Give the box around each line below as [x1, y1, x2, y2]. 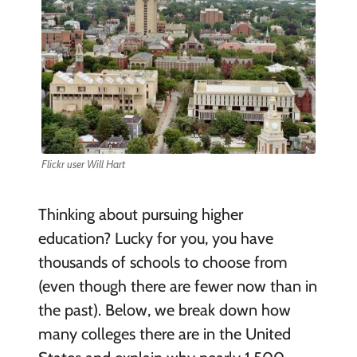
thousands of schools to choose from [37, 252, 288, 272]
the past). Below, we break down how [37, 300, 291, 320]
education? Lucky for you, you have [37, 228, 273, 248]
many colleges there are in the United [37, 324, 291, 343]
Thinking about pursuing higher [37, 204, 243, 224]
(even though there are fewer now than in [37, 276, 317, 296]
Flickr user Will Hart [41, 157, 125, 171]
